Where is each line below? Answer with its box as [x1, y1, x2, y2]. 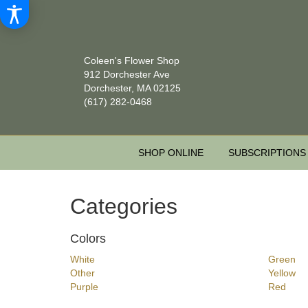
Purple [70, 281, 98, 293]
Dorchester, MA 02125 [84, 82, 181, 93]
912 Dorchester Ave [84, 69, 170, 80]
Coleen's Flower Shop [84, 55, 179, 66]
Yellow [267, 267, 296, 279]
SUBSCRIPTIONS [228, 147, 306, 159]
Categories [70, 194, 177, 219]
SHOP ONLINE [138, 147, 204, 159]
